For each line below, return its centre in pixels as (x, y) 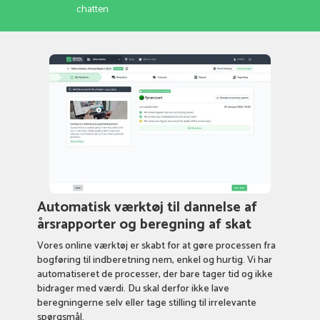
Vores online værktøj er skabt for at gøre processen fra (156, 246)
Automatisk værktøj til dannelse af (147, 207)
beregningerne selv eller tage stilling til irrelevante (146, 303)
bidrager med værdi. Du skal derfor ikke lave (133, 289)
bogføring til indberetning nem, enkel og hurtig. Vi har (154, 260)
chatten (93, 10)
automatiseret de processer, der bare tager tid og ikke (155, 274)
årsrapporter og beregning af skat (144, 224)
